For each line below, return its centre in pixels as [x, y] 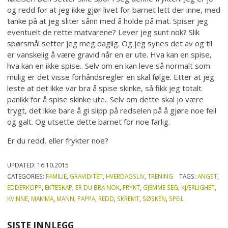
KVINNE [18, 199]
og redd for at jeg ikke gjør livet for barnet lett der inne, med [114, 10]
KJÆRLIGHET [198, 188]
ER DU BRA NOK [98, 188]
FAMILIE [56, 176]
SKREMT [129, 199]
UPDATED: [22, 165]
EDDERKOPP [25, 188]
